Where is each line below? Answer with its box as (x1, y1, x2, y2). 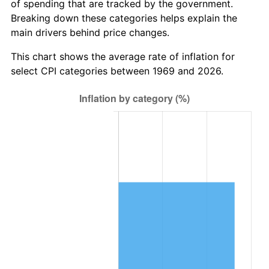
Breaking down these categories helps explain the (11, 11, 237, 24)
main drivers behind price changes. (11, 26, 169, 38)
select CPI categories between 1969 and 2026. (11, 64, 223, 77)
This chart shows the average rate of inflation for (11, 50, 235, 62)
